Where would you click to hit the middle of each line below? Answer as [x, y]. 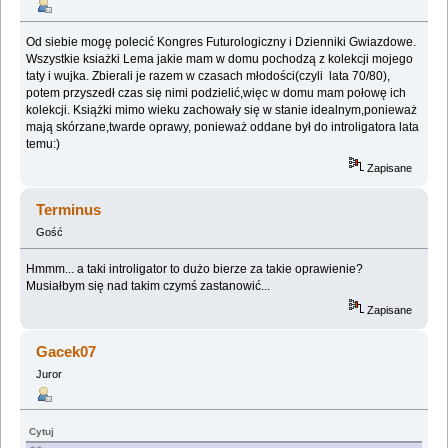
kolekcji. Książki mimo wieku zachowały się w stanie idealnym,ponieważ [222, 110]
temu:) [43, 144]
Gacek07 [66, 352]
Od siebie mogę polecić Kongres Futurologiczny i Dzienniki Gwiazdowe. [221, 42]
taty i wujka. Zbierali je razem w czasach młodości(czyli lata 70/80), [208, 76]
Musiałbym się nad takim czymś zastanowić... [148, 286]
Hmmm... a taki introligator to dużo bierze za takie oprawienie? [195, 269]
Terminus [69, 210]
